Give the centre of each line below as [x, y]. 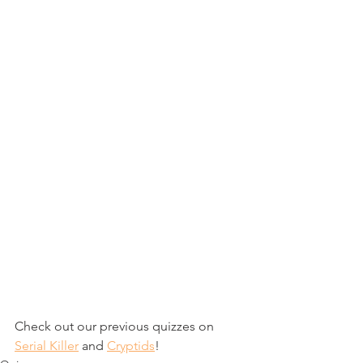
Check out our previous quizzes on [116, 326]
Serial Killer [47, 346]
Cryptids [131, 346]
